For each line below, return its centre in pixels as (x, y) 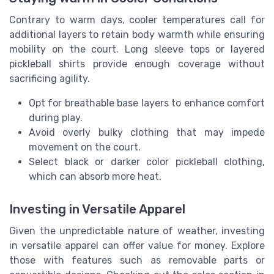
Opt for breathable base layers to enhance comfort (147, 103)
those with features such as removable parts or (137, 261)
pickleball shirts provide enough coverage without (137, 64)
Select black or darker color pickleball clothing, (147, 161)
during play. (56, 117)
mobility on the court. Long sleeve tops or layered (137, 49)
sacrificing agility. (50, 78)
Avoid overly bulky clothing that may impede (147, 132)
